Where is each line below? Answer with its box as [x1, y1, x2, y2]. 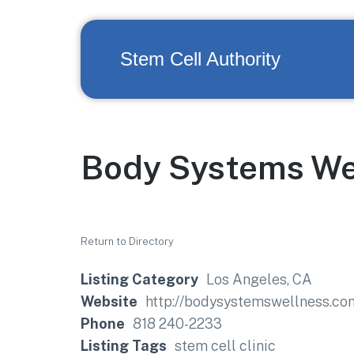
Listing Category [81, 271, 198, 288]
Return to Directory [81, 235, 174, 247]
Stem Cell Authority [120, 48, 281, 70]
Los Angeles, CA [206, 271, 312, 288]
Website [81, 293, 137, 310]
